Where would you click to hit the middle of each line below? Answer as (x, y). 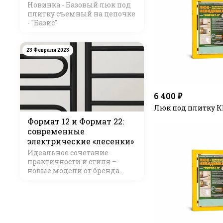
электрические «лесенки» (81, 141)
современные (56, 131)
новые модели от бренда (73, 170)
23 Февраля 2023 (48, 50)
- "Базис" (42, 22)
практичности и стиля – (72, 161)
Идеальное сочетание (68, 152)
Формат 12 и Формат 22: (76, 121)
